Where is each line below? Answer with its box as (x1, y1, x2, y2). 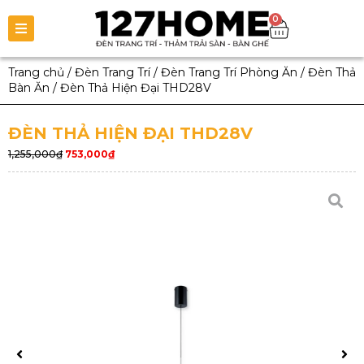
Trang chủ (8, 65, 64, 80)
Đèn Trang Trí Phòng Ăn (161, 65, 297, 80)
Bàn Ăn (8, 80, 50, 95)
